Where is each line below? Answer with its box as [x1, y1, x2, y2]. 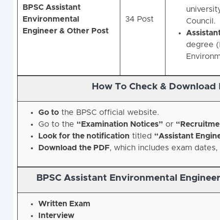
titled [129, 132, 154, 140]
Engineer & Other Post [22, 26, 109, 34]
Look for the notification [38, 132, 130, 140]
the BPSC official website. [58, 109, 159, 117]
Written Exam [38, 200, 90, 208]
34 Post [125, 14, 154, 23]
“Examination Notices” [76, 120, 163, 129]
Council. [186, 16, 216, 25]
